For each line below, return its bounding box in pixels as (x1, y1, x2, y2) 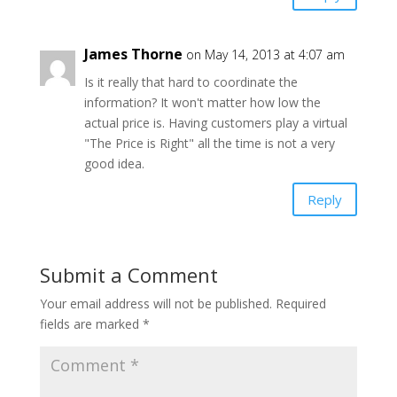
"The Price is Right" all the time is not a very (83, 135, 335, 152)
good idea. (83, 155, 144, 173)
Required (275, 295, 326, 313)
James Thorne (83, 44, 183, 65)
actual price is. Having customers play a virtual (83, 114, 347, 132)
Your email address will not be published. (39, 295, 272, 313)
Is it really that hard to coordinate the (83, 74, 298, 91)
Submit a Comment (39, 261, 218, 289)
